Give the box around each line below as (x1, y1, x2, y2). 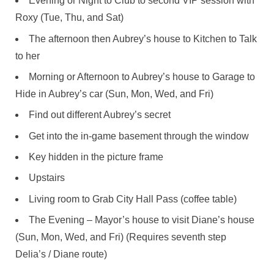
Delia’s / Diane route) (15, 249, 107, 260)
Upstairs (29, 172, 65, 183)
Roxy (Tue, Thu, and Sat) (15, 12, 124, 23)
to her (15, 50, 40, 61)
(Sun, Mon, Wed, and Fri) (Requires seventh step (15, 232, 226, 243)
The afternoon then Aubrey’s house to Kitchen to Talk (29, 33, 257, 44)
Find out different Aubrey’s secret (29, 109, 171, 120)
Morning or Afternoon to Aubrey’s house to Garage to (29, 71, 255, 82)
